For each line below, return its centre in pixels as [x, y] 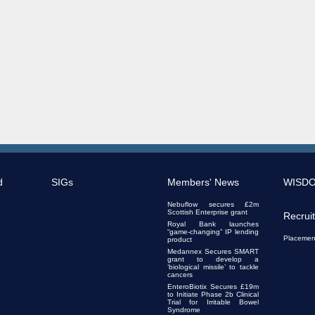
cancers [180, 274]
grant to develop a [213, 259]
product [180, 239]
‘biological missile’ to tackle [213, 266]
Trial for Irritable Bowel [213, 302]
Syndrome [184, 309]
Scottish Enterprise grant [207, 212]
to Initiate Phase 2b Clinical [213, 294]
